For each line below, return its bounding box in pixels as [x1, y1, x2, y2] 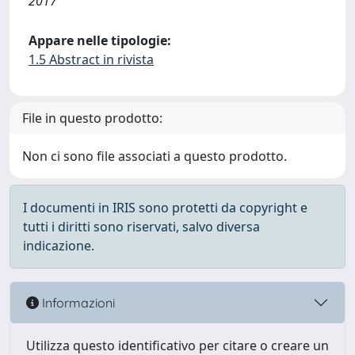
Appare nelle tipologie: [29, 32, 171, 49]
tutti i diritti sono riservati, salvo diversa [23, 218, 260, 235]
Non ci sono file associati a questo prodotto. [22, 147, 287, 165]
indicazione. [23, 237, 94, 254]
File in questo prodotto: [22, 109, 162, 127]
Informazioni [39, 294, 115, 311]
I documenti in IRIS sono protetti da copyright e [23, 199, 307, 216]
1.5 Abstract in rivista [29, 51, 154, 68]
